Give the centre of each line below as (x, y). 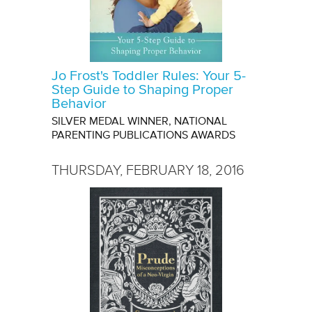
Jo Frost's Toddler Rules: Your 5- (149, 76)
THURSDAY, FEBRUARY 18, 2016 (148, 170)
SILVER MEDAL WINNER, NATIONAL (139, 122)
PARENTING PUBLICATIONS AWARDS (143, 135)
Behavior (79, 104)
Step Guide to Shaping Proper (142, 90)
